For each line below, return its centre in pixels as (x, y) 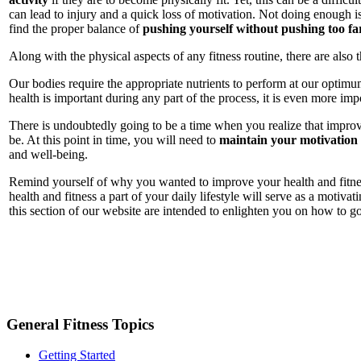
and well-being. (48, 154)
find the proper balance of (76, 28)
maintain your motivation (288, 139)
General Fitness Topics (80, 324)
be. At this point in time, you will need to (114, 139)
